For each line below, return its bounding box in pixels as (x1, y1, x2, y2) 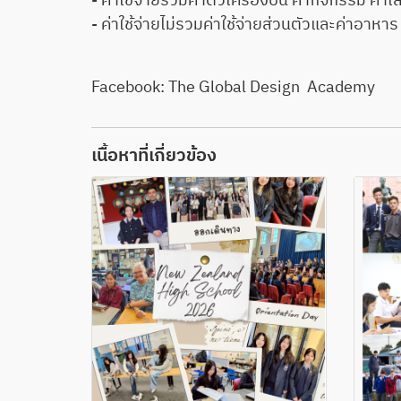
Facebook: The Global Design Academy (91, 73, 379, 101)
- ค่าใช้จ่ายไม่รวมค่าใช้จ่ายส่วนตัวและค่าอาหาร (91, 11, 398, 38)
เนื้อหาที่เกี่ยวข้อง (91, 141, 217, 171)
